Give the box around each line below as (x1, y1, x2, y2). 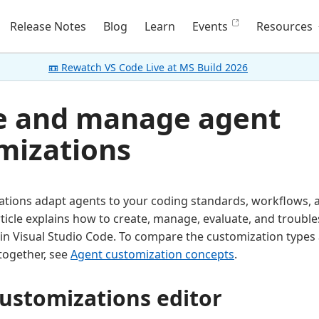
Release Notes (10, 19, 87, 34)
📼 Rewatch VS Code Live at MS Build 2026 (48, 61, 248, 74)
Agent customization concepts (70, 246, 234, 262)
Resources (256, 19, 316, 34)
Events (192, 19, 229, 34)
